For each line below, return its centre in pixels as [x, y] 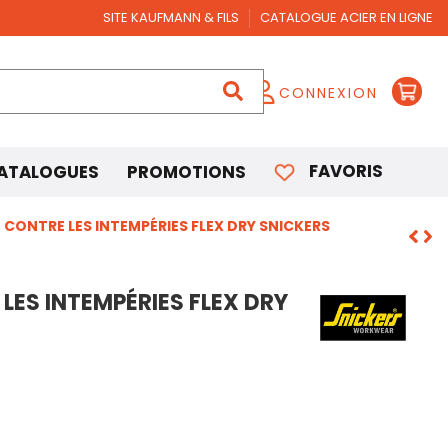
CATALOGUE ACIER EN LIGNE [346, 17]
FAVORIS [346, 170]
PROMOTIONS [186, 172]
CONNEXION [328, 92]
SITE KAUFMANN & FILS [172, 17]
